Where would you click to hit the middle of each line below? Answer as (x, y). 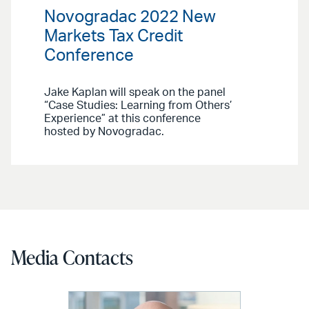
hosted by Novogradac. (104, 132)
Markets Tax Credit (113, 37)
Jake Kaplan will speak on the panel (135, 93)
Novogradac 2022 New (130, 18)
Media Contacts (72, 258)
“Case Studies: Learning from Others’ (138, 106)
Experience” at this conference (122, 119)
